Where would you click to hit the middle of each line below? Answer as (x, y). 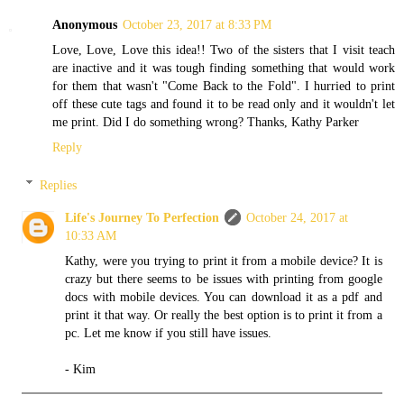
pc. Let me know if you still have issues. (169, 332)
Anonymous (85, 25)
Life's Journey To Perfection (142, 217)
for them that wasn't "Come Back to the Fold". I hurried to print (224, 86)
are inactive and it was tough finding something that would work (224, 68)
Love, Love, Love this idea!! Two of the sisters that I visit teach (224, 50)
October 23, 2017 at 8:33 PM (197, 25)
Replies (59, 184)
